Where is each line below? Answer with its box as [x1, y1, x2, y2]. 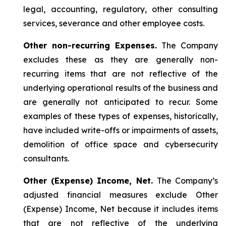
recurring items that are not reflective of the [23, 69, 218, 79]
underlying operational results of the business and [23, 83, 218, 93]
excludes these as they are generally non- [23, 54, 218, 65]
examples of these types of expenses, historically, [23, 111, 218, 121]
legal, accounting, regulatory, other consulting [23, 4, 218, 14]
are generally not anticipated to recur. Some [23, 97, 218, 107]
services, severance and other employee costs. [23, 18, 204, 28]
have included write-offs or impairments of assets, [23, 125, 218, 135]
